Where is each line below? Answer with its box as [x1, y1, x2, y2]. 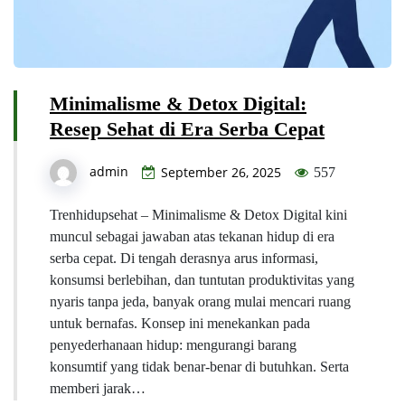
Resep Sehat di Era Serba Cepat [50, 117, 325, 140]
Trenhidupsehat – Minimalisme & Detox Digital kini [50, 206, 347, 222]
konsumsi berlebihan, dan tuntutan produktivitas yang [50, 271, 354, 287]
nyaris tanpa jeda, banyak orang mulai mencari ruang [50, 293, 351, 309]
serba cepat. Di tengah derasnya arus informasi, [50, 250, 318, 266]
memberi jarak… [50, 380, 146, 396]
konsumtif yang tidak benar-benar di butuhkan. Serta [50, 358, 349, 374]
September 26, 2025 [161, 163, 281, 181]
